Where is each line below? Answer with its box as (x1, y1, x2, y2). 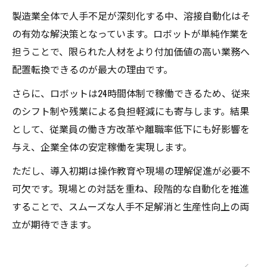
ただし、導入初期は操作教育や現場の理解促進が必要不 (12, 163, 250, 178)
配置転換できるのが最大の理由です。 (12, 62, 173, 77)
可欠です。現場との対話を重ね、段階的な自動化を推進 (12, 181, 249, 196)
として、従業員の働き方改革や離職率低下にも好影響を (12, 122, 250, 136)
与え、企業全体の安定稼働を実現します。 (12, 139, 192, 154)
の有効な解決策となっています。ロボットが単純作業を (12, 26, 249, 41)
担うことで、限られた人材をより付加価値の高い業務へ (12, 44, 250, 59)
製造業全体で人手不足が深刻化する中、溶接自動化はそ (12, 8, 250, 23)
